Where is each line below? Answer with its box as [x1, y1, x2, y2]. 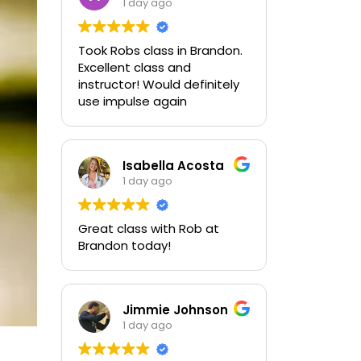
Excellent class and [78, 59, 191, 76]
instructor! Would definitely [78, 76, 239, 93]
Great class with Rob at [78, 220, 219, 237]
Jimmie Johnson [122, 301, 228, 318]
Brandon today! [78, 237, 171, 254]
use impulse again [78, 93, 187, 110]
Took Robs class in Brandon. [78, 42, 243, 59]
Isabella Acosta [122, 156, 224, 174]
